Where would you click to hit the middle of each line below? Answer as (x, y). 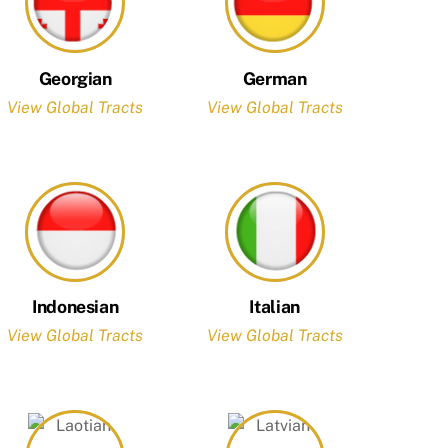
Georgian (75, 79)
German (274, 79)
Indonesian (75, 307)
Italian (274, 307)
